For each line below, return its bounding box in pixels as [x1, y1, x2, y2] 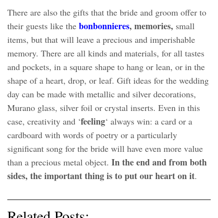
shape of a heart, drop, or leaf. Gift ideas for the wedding [7, 74, 209, 86]
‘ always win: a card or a [105, 115, 192, 127]
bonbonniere [79, 19, 126, 32]
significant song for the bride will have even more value [7, 142, 203, 154]
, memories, [129, 19, 173, 32]
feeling [81, 114, 105, 127]
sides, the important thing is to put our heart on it [7, 169, 195, 182]
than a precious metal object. [7, 156, 111, 168]
